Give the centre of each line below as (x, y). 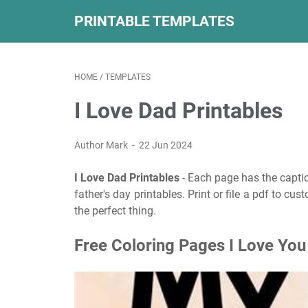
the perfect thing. (115, 211)
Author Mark (102, 145)
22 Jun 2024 (166, 145)
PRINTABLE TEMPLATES (154, 21)
